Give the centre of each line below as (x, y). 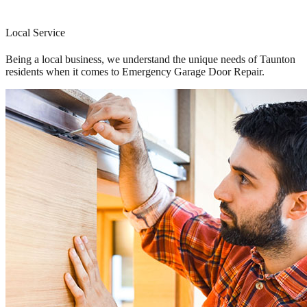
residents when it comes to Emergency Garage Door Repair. (135, 71)
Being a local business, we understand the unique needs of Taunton (150, 59)
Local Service (35, 32)
